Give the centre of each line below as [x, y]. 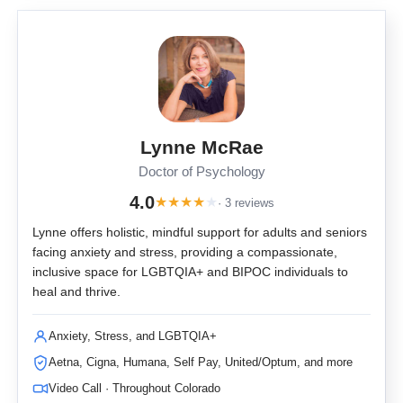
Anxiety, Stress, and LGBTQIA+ [133, 336]
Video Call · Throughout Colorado [134, 389]
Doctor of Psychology [201, 172]
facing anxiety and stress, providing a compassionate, [185, 252]
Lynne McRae [201, 148]
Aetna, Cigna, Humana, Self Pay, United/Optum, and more [201, 363]
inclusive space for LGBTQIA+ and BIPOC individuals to [190, 272]
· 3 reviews [246, 202]
